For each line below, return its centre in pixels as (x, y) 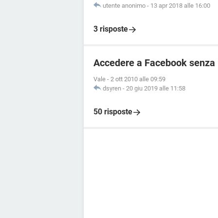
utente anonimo (124, 6)
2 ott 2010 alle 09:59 (138, 79)
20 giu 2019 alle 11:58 (156, 88)
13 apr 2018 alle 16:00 (180, 6)
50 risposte (113, 112)
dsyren (112, 88)
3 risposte (111, 29)
